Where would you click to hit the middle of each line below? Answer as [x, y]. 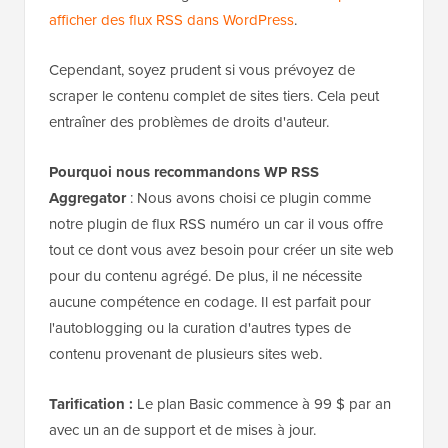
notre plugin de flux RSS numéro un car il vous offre [216, 224]
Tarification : [91, 404]
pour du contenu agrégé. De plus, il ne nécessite [205, 276]
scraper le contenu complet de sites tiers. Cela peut [214, 96]
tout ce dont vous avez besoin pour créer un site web [221, 250]
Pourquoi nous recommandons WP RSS [184, 172]
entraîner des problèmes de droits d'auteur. [189, 122]
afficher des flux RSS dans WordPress [171, 20]
